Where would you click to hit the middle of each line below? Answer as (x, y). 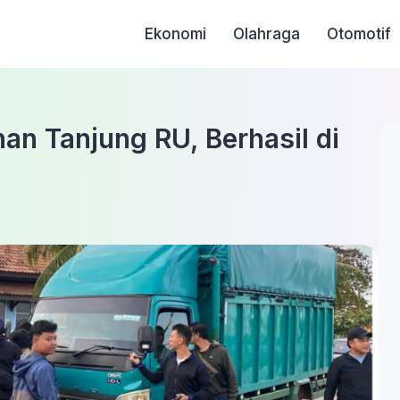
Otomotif (359, 34)
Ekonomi (176, 34)
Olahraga (267, 34)
